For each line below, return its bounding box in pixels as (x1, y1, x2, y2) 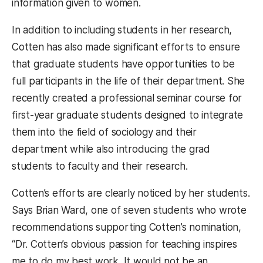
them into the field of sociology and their (12, 126, 197, 139)
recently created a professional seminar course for (12, 92, 242, 104)
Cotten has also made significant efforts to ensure (12, 41, 241, 53)
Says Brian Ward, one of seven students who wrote (12, 204, 247, 217)
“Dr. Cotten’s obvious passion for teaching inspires (12, 238, 237, 251)
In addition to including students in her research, (12, 24, 232, 36)
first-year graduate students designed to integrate (12, 109, 244, 122)
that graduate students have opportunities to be (12, 58, 235, 70)
